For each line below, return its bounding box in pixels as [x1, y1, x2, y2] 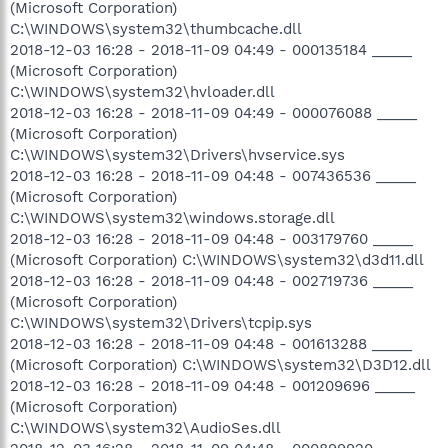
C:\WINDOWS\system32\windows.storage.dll [10, 208, 335, 227]
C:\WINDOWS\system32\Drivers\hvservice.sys [10, 145, 345, 164]
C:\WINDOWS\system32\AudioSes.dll [10, 418, 281, 437]
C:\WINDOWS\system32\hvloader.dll [10, 82, 275, 101]
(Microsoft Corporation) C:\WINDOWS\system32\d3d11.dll [10, 250, 424, 269]
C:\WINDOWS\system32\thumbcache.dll [10, 19, 302, 38]
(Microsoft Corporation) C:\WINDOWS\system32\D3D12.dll [10, 355, 431, 374]
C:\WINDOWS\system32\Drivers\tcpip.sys [10, 313, 312, 332]
